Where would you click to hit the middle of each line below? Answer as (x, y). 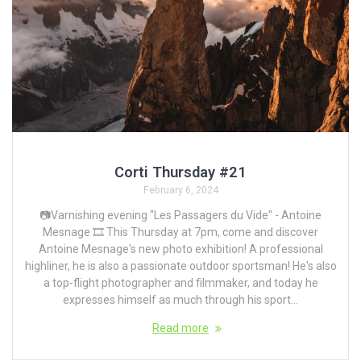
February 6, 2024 (180, 191)
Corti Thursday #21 (180, 172)
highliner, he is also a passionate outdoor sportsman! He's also (180, 266)
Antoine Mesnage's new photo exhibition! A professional (180, 249)
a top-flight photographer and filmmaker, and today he (180, 283)
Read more (180, 328)
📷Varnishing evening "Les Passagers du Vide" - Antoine (180, 216)
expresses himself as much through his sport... (180, 300)
